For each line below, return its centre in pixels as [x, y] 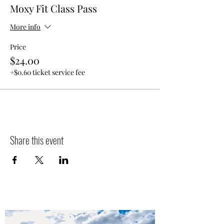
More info [25, 27]
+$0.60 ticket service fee [47, 72]
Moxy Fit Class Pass [53, 8]
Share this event [37, 140]
